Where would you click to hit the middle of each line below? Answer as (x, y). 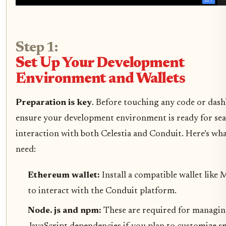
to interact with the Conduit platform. (102, 191)
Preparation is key (54, 103)
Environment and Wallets (100, 79)
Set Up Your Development (100, 64)
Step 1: (37, 48)
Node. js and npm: (66, 211)
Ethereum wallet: (65, 175)
